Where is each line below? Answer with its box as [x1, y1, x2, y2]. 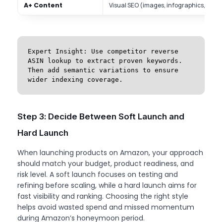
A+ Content [24, 1, 64, 10]
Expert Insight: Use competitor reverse [28, 48, 178, 55]
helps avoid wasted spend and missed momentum [17, 202, 194, 213]
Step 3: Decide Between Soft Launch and [17, 111, 184, 122]
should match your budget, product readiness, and [17, 159, 194, 169]
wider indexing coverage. [28, 76, 123, 84]
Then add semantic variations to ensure [28, 66, 178, 74]
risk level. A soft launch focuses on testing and [17, 169, 178, 180]
